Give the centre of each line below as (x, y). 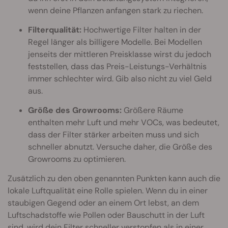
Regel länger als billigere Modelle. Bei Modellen (115, 42)
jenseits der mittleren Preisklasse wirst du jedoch (120, 54)
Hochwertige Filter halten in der (141, 30)
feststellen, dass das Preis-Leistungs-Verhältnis (117, 67)
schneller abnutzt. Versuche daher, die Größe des (120, 147)
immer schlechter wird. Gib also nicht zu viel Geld (120, 79)
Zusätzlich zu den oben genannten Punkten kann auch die (114, 179)
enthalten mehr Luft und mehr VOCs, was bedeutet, (124, 123)
